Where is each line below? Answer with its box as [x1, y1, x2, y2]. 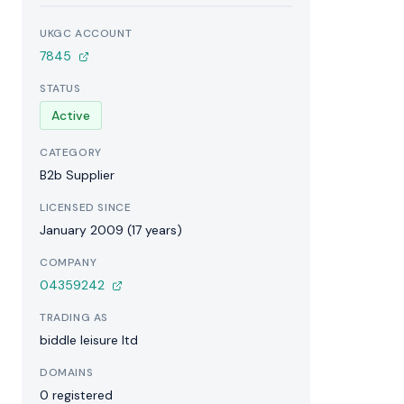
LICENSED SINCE [40, 200, 132, 215]
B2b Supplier [40, 167, 115, 183]
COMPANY [40, 255, 97, 270]
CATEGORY [40, 145, 102, 160]
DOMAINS [40, 365, 94, 380]
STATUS [40, 81, 81, 96]
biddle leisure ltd [40, 332, 138, 348]
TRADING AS [40, 310, 108, 325]
